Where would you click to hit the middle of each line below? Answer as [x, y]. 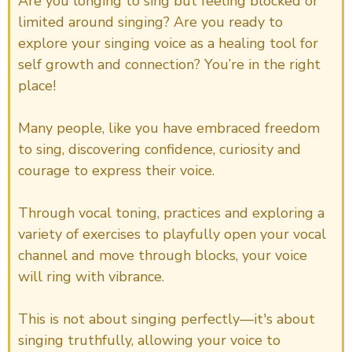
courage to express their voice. [116, 171]
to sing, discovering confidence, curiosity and [159, 150]
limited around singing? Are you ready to [150, 22]
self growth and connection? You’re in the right [169, 65]
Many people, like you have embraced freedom [169, 128]
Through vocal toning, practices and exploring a [171, 213]
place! [37, 86]
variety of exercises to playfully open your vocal [172, 235]
